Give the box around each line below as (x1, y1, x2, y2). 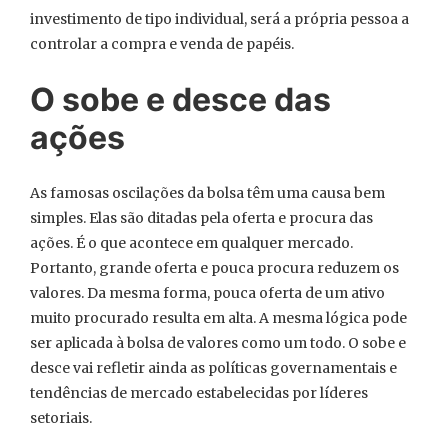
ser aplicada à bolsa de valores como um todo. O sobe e (30, 334, 406, 352)
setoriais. (30, 409, 92, 427)
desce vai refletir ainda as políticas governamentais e (30, 359, 397, 377)
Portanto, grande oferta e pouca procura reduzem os (30, 259, 399, 277)
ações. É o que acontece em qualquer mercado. (30, 234, 353, 252)
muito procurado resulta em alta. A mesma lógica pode (30, 309, 407, 327)
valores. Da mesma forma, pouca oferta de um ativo (30, 284, 385, 302)
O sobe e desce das (30, 80, 331, 119)
